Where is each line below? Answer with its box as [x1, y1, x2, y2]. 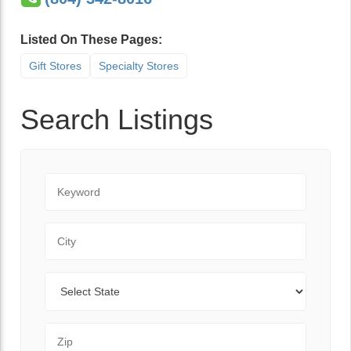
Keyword [44, 175, 93, 188]
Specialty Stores [99, 60, 179, 72]
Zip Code [44, 324, 96, 338]
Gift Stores [29, 60, 81, 72]
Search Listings [20, 103, 213, 136]
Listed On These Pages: [20, 33, 162, 46]
